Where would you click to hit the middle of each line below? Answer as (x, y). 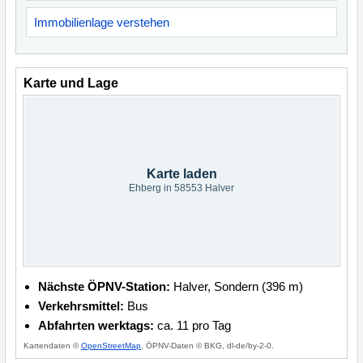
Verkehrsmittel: (81, 306)
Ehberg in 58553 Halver (181, 188)
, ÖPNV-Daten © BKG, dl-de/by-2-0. (207, 346)
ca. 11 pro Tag (192, 325)
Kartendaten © (52, 346)
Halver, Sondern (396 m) (237, 286)
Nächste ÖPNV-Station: (104, 286)
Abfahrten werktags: (96, 325)
